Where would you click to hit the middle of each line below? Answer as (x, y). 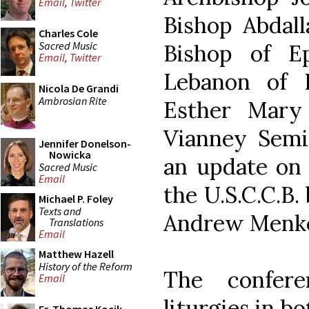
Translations (76, 222)
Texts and (60, 211)
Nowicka (70, 154)
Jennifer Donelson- (85, 143)
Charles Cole (68, 33)
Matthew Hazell (76, 254)
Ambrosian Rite (73, 100)
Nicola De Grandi (79, 88)
